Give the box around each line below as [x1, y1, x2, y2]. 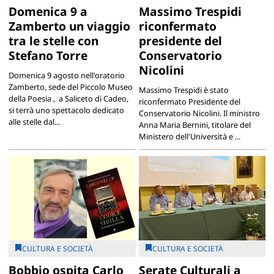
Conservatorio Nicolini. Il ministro [138, 107, 260, 119]
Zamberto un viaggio [8, 17, 130, 34]
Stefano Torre [8, 46, 87, 64]
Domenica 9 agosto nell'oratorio [8, 69, 125, 81]
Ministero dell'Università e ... [138, 130, 240, 142]
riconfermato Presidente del [138, 95, 240, 107]
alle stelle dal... [8, 116, 60, 127]
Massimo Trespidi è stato [138, 84, 229, 95]
